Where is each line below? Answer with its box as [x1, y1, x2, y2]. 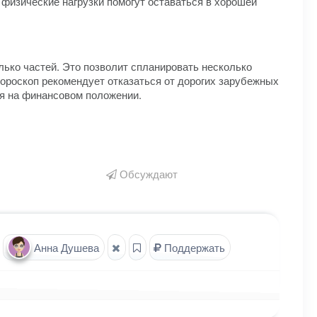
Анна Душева [31, 240, 99, 255]
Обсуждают [117, 166, 178, 181]
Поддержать [161, 240, 225, 255]
